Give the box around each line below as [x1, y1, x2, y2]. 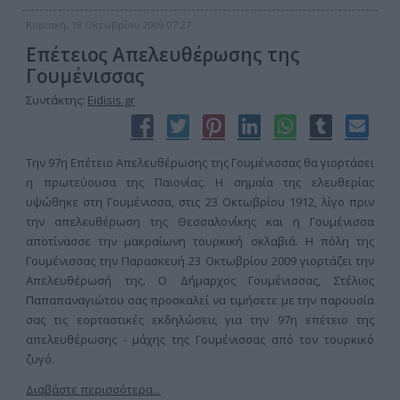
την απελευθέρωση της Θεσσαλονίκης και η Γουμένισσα [26, 213, 374, 229]
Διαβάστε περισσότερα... [26, 381, 161, 397]
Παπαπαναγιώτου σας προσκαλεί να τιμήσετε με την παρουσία [26, 292, 374, 308]
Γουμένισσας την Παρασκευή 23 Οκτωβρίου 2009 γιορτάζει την [26, 253, 374, 269]
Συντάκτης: [26, 92, 87, 108]
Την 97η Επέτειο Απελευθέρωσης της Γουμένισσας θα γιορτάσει [26, 154, 374, 171]
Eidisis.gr [87, 92, 135, 108]
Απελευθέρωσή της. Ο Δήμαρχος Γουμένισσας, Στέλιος [26, 272, 374, 288]
